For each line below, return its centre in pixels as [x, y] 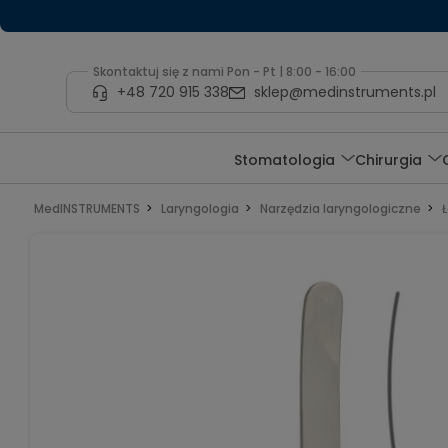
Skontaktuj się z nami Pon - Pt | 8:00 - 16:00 [224, 71]
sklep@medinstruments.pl [344, 91]
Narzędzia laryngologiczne [340, 208]
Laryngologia [199, 208]
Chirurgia [389, 159]
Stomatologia [285, 159]
